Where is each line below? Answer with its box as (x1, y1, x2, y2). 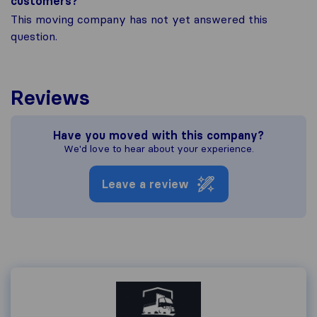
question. (11, 29, 57, 43)
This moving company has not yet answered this (11, 12, 267, 26)
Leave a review (101, 177, 189, 191)
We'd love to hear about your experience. (63, 142, 254, 155)
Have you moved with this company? (53, 128, 264, 142)
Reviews (11, 86, 90, 110)
